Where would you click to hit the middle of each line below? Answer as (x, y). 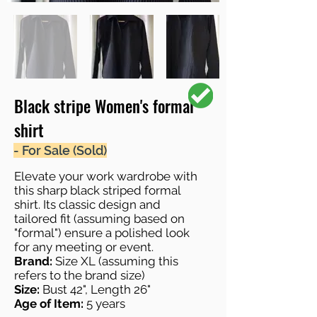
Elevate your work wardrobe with (106, 176)
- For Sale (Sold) (60, 150)
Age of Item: (49, 303)
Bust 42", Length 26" (95, 289)
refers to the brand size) (80, 275)
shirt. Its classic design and (87, 204)
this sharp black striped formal (97, 190)
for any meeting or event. (84, 247)
